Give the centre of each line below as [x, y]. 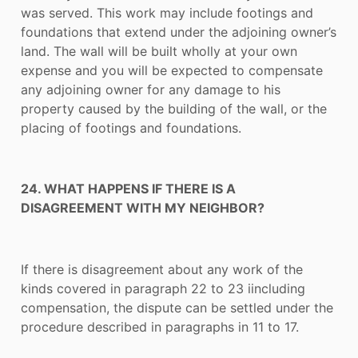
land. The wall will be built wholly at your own [159, 51]
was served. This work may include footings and [167, 12]
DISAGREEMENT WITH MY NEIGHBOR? [143, 208]
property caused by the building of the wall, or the [174, 108]
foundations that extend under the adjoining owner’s [179, 32]
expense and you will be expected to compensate [172, 70]
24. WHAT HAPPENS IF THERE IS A [128, 189]
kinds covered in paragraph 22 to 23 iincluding [163, 289]
